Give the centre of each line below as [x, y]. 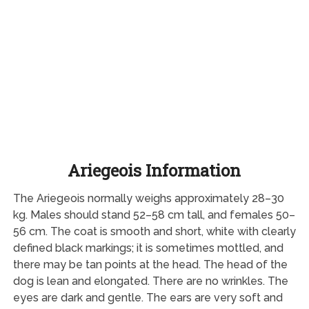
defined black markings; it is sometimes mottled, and [148, 248]
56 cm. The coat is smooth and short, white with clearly [154, 231]
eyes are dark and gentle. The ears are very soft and [148, 297]
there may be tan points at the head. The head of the [150, 264]
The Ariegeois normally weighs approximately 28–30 [148, 198]
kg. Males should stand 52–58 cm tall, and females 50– [154, 215]
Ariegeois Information [154, 170]
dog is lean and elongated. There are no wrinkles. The [150, 281]
